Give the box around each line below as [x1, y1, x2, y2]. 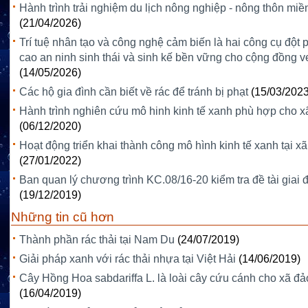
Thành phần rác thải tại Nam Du [19, 234, 175, 246]
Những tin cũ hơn [11, 210, 114, 225]
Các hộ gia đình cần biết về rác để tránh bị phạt [19, 86, 248, 98]
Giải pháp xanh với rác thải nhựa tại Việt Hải [19, 253, 236, 265]
